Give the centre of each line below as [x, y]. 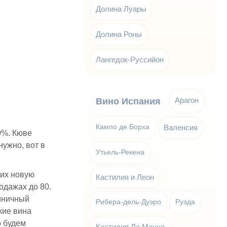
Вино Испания [128, 101]
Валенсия [181, 127]
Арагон [187, 100]
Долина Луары [121, 9]
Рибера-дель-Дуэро [129, 202]
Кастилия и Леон [125, 177]
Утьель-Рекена [120, 152]
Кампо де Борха [123, 127]
